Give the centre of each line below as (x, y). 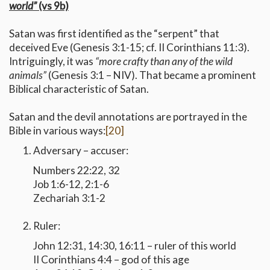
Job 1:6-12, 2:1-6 (71, 184)
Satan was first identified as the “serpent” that (114, 34)
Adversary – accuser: (81, 151)
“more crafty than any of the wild (164, 61)
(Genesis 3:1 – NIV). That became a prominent (152, 75)
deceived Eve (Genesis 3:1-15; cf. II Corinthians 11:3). (129, 48)
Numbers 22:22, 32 (77, 171)
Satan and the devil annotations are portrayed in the (128, 117)
